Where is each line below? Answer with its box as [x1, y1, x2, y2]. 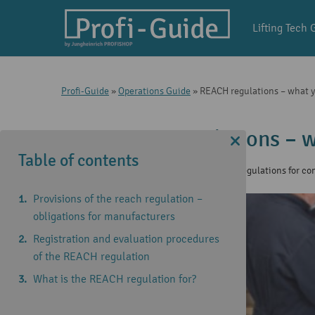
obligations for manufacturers [33, 210, 176, 223]
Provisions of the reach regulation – [33, 192, 203, 205]
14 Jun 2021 [96, 165, 146, 176]
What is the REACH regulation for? [33, 272, 197, 285]
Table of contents [18, 150, 139, 170]
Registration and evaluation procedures [33, 232, 220, 245]
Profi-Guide [61, 85, 109, 97]
